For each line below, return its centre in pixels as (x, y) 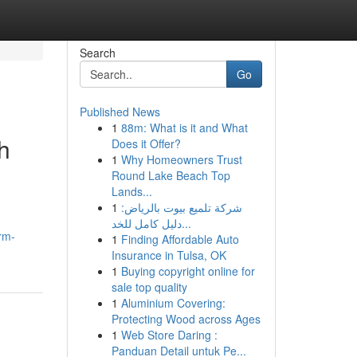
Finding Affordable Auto (180, 239)
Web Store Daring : (169, 335)
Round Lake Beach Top (171, 175)
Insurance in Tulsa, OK (169, 255)
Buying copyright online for (188, 271)
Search (97, 53)
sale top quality (149, 287)
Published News (120, 112)
